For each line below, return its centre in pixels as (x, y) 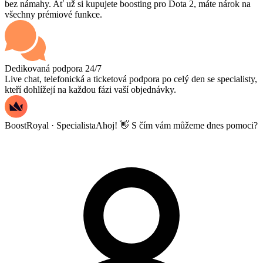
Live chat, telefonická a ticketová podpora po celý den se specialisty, (131, 79)
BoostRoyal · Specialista (50, 126)
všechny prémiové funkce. (53, 15)
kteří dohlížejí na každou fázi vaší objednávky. (90, 90)
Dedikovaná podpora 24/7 (53, 69)
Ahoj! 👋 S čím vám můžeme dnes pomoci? (177, 126)
